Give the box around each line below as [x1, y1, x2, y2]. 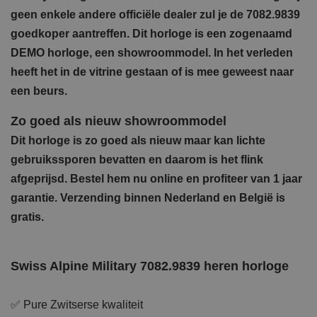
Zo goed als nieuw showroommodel [11, 113, 226, 128]
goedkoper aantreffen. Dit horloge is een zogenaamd [11, 27, 292, 40]
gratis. [11, 210, 44, 223]
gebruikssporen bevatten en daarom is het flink [11, 153, 263, 166]
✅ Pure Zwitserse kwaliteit [11, 298, 143, 311]
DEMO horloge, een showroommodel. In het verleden [11, 46, 293, 59]
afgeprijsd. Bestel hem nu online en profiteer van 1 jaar [11, 172, 302, 185]
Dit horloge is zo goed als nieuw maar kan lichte [11, 134, 265, 146]
